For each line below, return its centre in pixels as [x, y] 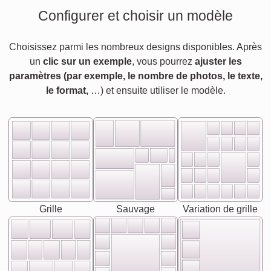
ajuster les [218, 61]
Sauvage [135, 209]
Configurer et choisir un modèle [135, 16]
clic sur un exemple [87, 61]
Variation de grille [220, 209]
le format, [67, 90]
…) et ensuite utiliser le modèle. [157, 90]
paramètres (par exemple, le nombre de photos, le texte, [135, 76]
